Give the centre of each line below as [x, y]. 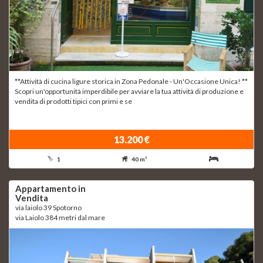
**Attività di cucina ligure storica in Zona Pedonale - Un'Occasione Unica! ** [131, 82]
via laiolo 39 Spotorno [48, 208]
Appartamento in [50, 189]
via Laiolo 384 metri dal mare [60, 218]
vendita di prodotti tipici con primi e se [73, 102]
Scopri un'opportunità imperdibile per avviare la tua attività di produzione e [129, 92]
